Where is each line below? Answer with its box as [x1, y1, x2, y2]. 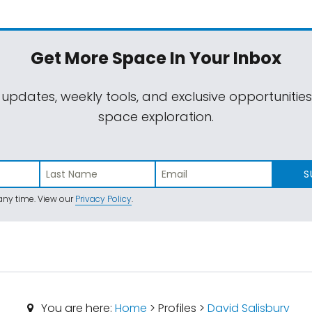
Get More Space [31, 47, 166, 70]
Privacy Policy [75, 193, 132, 205]
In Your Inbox [166, 47, 281, 70]
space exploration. [98, 108, 214, 126]
